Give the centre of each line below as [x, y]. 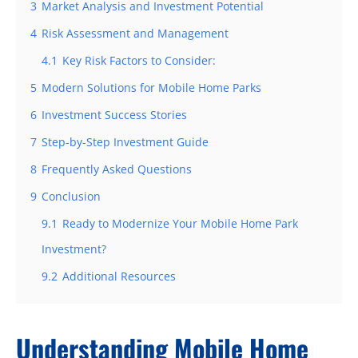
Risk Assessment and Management [135, 33]
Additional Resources [119, 276]
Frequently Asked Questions [117, 169]
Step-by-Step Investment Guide [125, 141]
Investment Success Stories [114, 114]
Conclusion [71, 196]
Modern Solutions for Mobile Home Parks [151, 87]
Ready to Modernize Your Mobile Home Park [180, 223]
